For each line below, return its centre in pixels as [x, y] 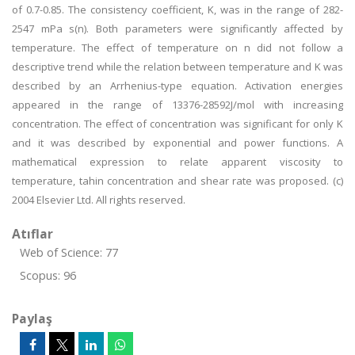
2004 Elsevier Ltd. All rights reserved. [99, 200]
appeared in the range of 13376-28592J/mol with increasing [177, 105]
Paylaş [32, 319]
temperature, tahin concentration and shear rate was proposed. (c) [177, 181]
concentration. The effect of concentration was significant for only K [177, 124]
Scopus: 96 [48, 275]
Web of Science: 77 [69, 252]
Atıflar [32, 234]
